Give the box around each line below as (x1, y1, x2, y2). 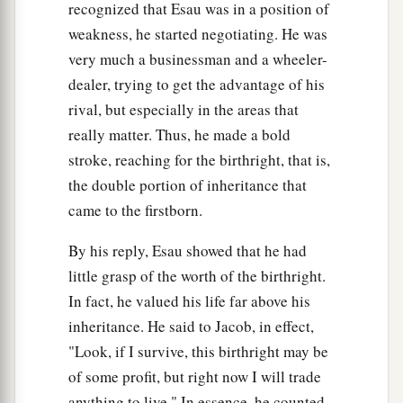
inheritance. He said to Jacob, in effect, (68, 316, 314, 337)
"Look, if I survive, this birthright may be (68, 341, 328, 363)
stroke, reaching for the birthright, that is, (68, 149, 330, 171)
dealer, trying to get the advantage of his (68, 74, 325, 95)
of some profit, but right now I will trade (68, 366, 321, 388)
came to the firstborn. (68, 200, 202, 221)
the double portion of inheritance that (68, 175, 307, 196)
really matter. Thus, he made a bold (68, 124, 291, 146)
